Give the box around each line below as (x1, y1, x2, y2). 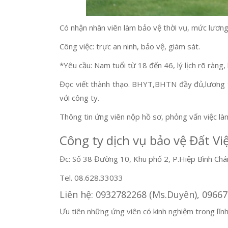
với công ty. (60, 92, 99, 103)
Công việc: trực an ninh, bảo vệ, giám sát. (60, 41, 200, 51)
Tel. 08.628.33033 (60, 172, 123, 183)
